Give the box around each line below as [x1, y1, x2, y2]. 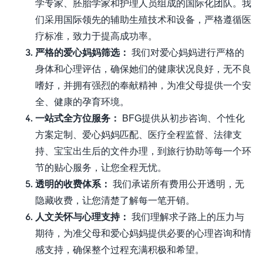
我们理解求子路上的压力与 [129, 211, 244, 222]
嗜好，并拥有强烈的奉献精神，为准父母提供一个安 [35, 79, 251, 90]
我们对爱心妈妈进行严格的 [129, 46, 244, 58]
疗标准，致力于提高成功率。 [35, 30, 157, 41]
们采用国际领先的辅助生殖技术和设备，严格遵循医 [35, 14, 251, 25]
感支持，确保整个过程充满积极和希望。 [35, 244, 204, 255]
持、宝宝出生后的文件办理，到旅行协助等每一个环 [35, 145, 251, 156]
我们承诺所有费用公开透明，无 [110, 178, 244, 189]
